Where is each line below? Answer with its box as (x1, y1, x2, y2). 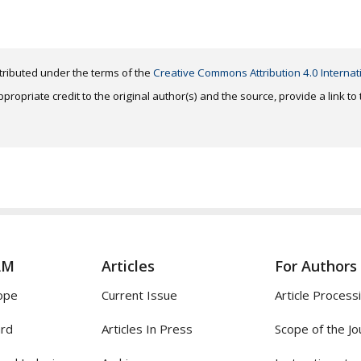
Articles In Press (102, 321, 193, 338)
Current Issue (102, 287, 177, 304)
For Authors (275, 256, 357, 276)
